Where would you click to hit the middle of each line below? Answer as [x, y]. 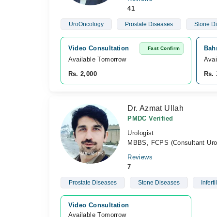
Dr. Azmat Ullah [156, 108]
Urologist [141, 133]
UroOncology [86, 24]
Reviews [140, 157]
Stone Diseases [159, 183]
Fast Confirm [164, 48]
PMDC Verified [150, 118]
